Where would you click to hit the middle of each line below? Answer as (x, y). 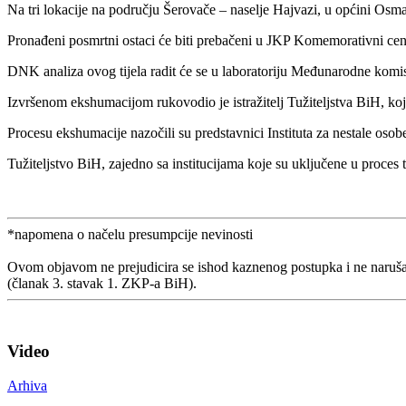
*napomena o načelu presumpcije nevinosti (130, 234)
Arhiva (27, 386)
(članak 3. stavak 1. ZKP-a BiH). (102, 283)
